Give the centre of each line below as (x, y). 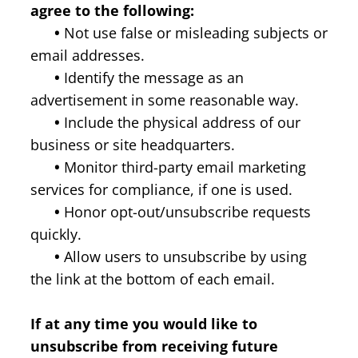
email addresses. (88, 55)
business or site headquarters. (133, 144)
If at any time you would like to (144, 323)
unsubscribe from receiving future (154, 346)
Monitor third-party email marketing (183, 167)
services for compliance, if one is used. (161, 189)
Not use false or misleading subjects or (194, 32)
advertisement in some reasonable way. (165, 99)
